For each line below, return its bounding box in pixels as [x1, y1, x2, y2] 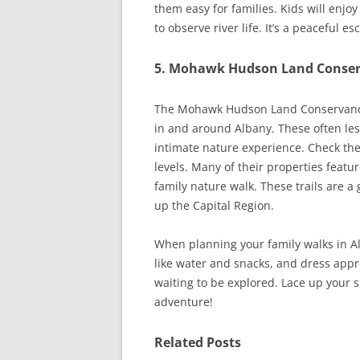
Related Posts [154, 333, 241, 351]
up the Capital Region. [154, 197, 274, 213]
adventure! [154, 293, 213, 309]
